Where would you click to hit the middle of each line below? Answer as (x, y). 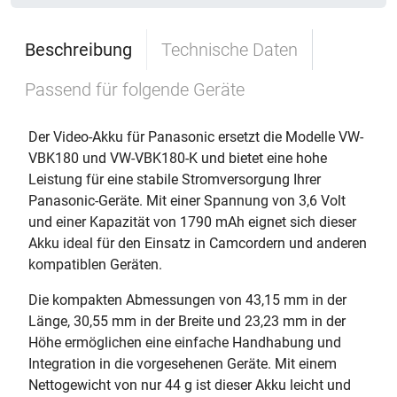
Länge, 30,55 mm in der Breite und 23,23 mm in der (187, 321)
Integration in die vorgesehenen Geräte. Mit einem (183, 364)
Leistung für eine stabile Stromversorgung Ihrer (175, 179)
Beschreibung (78, 50)
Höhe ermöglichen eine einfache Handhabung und (185, 343)
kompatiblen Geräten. (95, 265)
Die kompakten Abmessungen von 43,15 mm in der (187, 300)
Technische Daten (230, 50)
